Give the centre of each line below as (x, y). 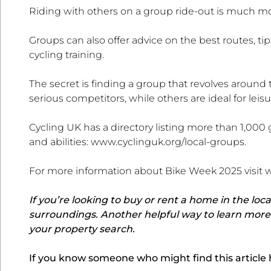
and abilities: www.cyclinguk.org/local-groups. (138, 142)
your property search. (82, 229)
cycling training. (67, 55)
